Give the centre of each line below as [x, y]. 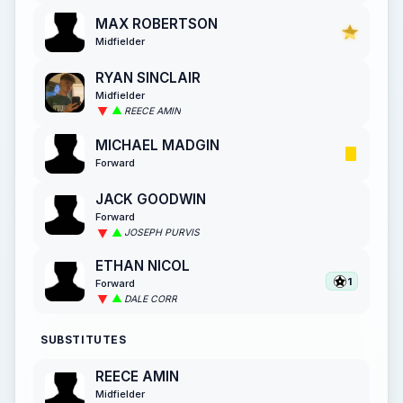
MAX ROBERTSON [157, 23]
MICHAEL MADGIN [157, 146]
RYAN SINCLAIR [148, 77]
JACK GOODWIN [151, 200]
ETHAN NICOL [143, 265]
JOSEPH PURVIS [162, 233]
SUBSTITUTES [84, 340]
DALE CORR [151, 299]
